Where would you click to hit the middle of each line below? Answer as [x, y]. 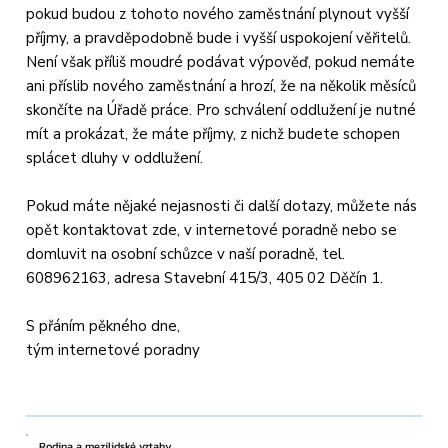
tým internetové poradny [113, 349]
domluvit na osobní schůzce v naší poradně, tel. [186, 253]
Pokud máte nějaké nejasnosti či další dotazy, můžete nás [222, 205]
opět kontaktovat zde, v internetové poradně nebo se [212, 229]
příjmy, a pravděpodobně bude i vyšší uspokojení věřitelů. [219, 37]
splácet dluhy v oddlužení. [115, 157]
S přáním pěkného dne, [103, 325]
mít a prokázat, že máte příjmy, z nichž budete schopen [213, 133]
